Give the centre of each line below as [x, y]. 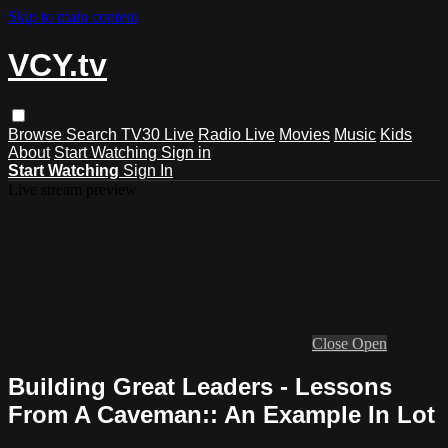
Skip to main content [73, 16]
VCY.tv [57, 65]
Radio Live [236, 134]
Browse [37, 134]
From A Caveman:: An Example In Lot [221, 414]
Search [93, 134]
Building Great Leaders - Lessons [200, 386]
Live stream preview [72, 189]
